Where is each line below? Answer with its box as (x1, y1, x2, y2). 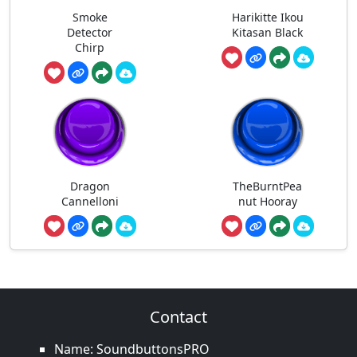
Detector (67, 25, 112, 41)
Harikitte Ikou (231, 10, 304, 25)
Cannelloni (61, 193, 119, 209)
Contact (150, 306, 207, 328)
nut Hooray (237, 193, 297, 209)
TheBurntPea (233, 178, 302, 194)
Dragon (69, 178, 110, 194)
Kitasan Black (232, 25, 303, 41)
